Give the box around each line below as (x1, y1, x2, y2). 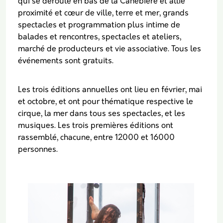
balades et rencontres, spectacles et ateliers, (18, 33, 181, 41)
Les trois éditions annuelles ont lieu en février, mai (18, 86, 202, 94)
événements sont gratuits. (18, 57, 113, 65)
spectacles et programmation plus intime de (18, 21, 180, 29)
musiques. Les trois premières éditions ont (18, 121, 173, 130)
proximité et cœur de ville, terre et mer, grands (18, 9, 189, 17)
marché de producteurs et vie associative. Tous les (18, 45, 201, 53)
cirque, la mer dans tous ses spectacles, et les (18, 110, 185, 118)
